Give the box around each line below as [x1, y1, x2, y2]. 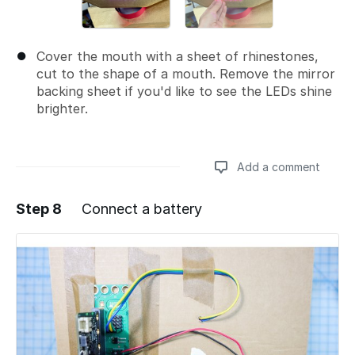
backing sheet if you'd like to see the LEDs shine [36, 82, 332, 99]
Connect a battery [82, 200, 202, 217]
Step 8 [16, 200, 62, 217]
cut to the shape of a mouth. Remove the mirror [36, 65, 335, 82]
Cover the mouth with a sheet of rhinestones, [36, 48, 319, 64]
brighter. [36, 100, 88, 116]
